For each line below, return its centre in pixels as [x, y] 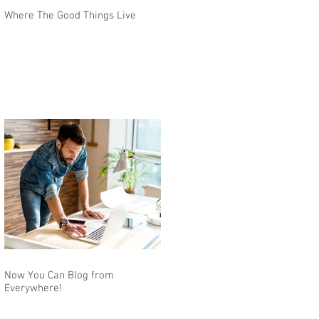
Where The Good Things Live [70, 16]
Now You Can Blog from [59, 276]
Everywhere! [33, 288]
